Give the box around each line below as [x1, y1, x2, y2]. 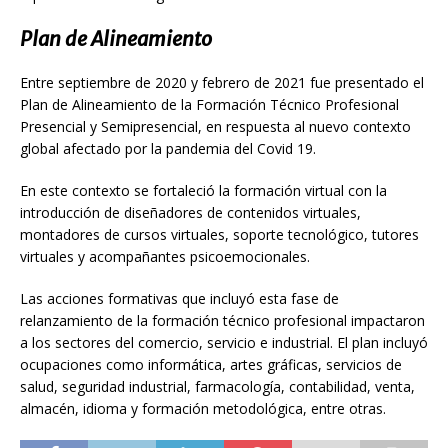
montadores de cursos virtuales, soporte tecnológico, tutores [20, 224, 419, 244]
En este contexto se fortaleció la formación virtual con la [20, 180, 387, 200]
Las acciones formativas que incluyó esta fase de [20, 288, 339, 308]
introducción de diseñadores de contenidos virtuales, [20, 202, 361, 222]
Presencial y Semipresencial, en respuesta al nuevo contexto [20, 116, 411, 136]
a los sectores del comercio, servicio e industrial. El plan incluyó [20, 332, 428, 352]
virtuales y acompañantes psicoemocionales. [20, 246, 310, 266]
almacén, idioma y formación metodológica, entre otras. [20, 398, 390, 418]
